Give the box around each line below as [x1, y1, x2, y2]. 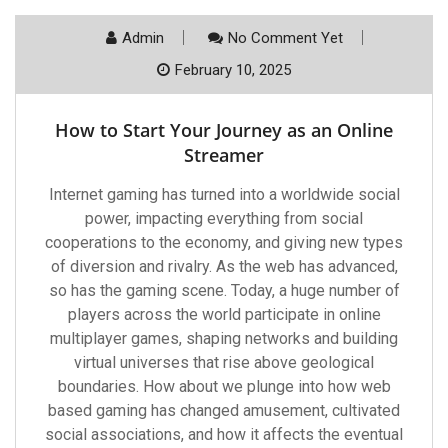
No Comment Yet [227, 29, 343, 47]
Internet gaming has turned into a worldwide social [48, 185, 400, 204]
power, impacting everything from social [85, 209, 363, 228]
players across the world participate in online [67, 305, 381, 324]
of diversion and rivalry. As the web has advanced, [50, 257, 398, 276]
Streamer [184, 143, 264, 167]
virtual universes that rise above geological [74, 353, 374, 372]
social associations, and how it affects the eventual [45, 425, 403, 444]
